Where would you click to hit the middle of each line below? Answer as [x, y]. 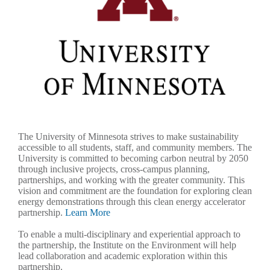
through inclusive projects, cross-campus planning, [114, 169]
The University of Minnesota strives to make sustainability [128, 137]
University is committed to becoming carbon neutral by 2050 [133, 158]
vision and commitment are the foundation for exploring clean [135, 191]
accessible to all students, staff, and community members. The [135, 147]
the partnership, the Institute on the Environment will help [127, 245]
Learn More [88, 212]
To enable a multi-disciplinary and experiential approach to [129, 234]
